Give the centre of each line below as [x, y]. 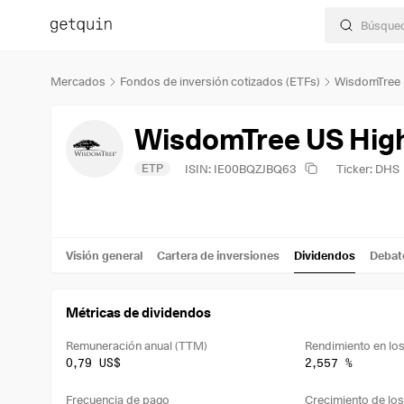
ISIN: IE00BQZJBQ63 [241, 168]
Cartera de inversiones [218, 255]
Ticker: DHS [368, 168]
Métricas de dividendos [138, 313]
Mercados [78, 81]
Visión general [104, 255]
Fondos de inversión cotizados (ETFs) [220, 81]
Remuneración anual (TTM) [137, 345]
